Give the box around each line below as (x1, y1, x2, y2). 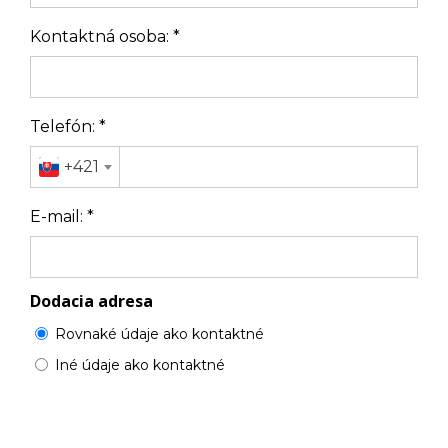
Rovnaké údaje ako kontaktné (55, 325, 264, 343)
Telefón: (30, 117, 99, 136)
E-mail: (30, 207, 87, 226)
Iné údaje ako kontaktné (55, 356, 225, 374)
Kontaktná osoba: (30, 27, 173, 46)
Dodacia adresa (30, 290, 153, 312)
